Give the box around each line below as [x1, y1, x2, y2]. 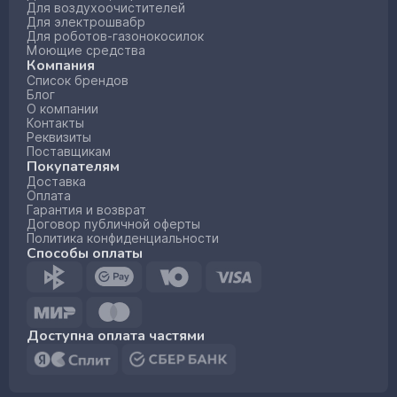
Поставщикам [27, 143, 111, 160]
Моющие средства [27, 42, 145, 59]
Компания [27, 56, 95, 75]
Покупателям [27, 157, 120, 176]
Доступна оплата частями [27, 326, 205, 346]
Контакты [27, 114, 84, 132]
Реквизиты [27, 128, 91, 146]
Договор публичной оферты [27, 215, 200, 233]
